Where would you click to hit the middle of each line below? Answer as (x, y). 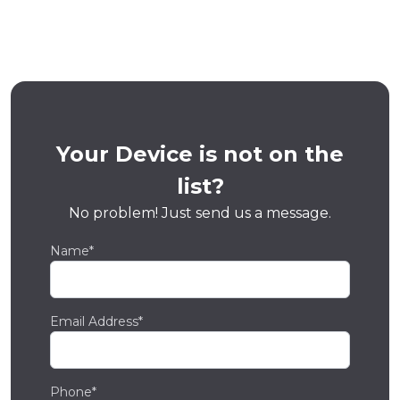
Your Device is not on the (200, 154)
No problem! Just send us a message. (200, 213)
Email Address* (96, 322)
